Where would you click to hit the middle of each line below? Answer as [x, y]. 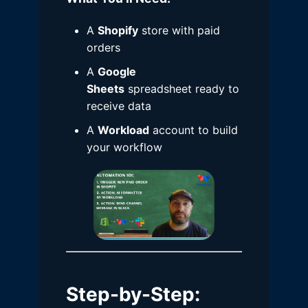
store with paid [179, 30]
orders [103, 47]
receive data [119, 106]
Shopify [118, 30]
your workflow [124, 147]
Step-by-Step [130, 295]
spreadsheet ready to [182, 88]
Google [117, 71]
